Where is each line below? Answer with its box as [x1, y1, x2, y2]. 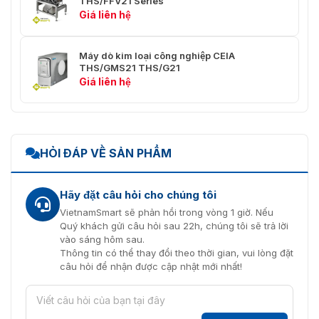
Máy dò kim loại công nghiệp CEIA [79, 50, 235, 62]
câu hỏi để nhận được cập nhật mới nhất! [60, 260, 242, 272]
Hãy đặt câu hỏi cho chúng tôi [60, 187, 216, 202]
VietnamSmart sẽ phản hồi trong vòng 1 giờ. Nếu [60, 206, 273, 218]
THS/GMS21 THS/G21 [79, 62, 180, 74]
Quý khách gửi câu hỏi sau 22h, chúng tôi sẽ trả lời [60, 219, 288, 231]
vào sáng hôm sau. [60, 233, 145, 245]
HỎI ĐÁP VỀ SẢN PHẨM [40, 145, 172, 160]
